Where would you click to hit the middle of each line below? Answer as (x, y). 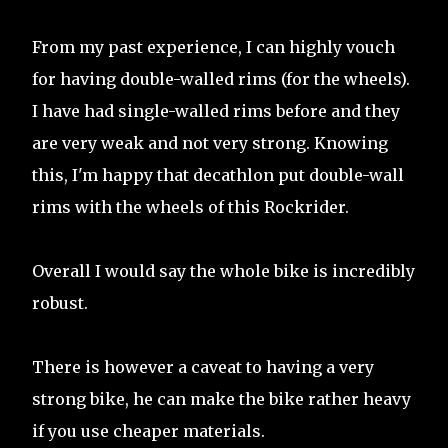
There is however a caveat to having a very (203, 366)
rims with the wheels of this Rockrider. (190, 206)
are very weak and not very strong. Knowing (210, 142)
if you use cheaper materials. (148, 430)
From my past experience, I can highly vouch (213, 46)
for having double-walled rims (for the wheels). (221, 78)
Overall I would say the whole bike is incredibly (223, 270)
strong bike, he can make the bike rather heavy (221, 398)
